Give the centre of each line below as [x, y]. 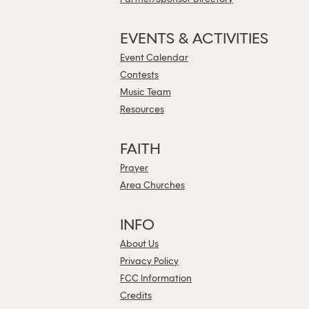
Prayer [134, 169]
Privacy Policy [149, 262]
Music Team [146, 93]
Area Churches [152, 186]
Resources [142, 110]
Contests [139, 76]
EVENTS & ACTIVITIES [194, 39]
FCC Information [156, 279]
